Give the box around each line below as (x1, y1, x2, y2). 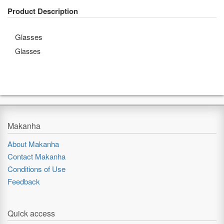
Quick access (7, 207, 55, 219)
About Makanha (7, 138, 59, 149)
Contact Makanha (7, 151, 65, 161)
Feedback (7, 176, 40, 186)
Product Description (7, 5, 78, 16)
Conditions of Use (7, 163, 65, 174)
